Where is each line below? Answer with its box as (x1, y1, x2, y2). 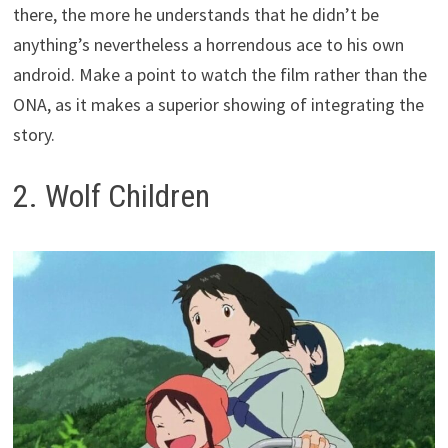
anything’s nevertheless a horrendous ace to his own (13, 33, 405, 57)
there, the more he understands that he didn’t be (13, 3, 380, 27)
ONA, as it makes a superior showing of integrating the (13, 93, 425, 117)
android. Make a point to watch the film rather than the (13, 63, 428, 87)
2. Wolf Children (13, 177, 211, 216)
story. (13, 123, 56, 147)
